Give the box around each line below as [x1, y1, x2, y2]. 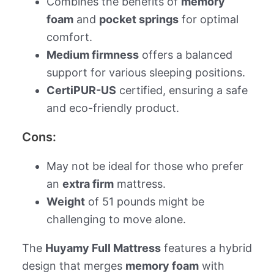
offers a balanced [138, 48, 232, 61]
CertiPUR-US [46, 83, 116, 97]
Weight [46, 194, 85, 208]
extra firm [62, 177, 114, 190]
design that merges [21, 259, 125, 272]
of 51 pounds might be [84, 194, 204, 208]
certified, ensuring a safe [116, 83, 248, 97]
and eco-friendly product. [46, 101, 179, 114]
